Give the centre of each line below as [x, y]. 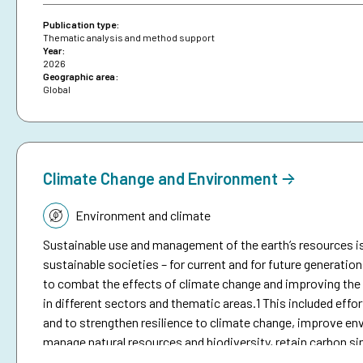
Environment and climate [143, 216]
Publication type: [81, 25]
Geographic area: [81, 77]
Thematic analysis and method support [129, 38]
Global [57, 90]
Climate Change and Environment [160, 179]
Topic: [60, 211]
